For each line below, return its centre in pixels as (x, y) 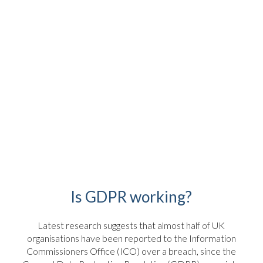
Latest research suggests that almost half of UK (131, 225)
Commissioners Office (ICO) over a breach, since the (131, 251)
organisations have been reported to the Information (131, 238)
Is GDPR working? (131, 196)
